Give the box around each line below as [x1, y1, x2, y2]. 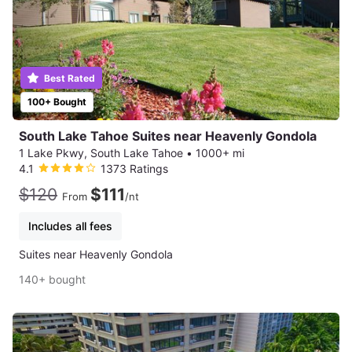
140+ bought [19, 272, 86, 286]
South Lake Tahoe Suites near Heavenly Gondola [19, 127, 317, 144]
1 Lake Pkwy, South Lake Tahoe [19, 145, 183, 159]
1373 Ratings [101, 161, 168, 175]
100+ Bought [27, 95, 86, 108]
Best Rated [42, 71, 95, 84]
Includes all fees [28, 218, 112, 233]
